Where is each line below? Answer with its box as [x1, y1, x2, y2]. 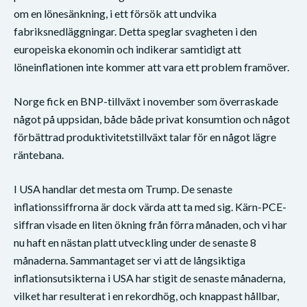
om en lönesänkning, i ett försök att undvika [14, 6, 217, 20]
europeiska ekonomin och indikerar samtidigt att [14, 42, 241, 56]
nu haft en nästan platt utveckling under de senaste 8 [14, 235, 256, 249]
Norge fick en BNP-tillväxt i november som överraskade [14, 94, 278, 108]
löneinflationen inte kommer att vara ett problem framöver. [14, 60, 291, 73]
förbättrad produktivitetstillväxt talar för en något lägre [14, 130, 276, 143]
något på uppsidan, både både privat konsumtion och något [14, 112, 290, 125]
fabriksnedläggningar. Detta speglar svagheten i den [14, 24, 257, 38]
